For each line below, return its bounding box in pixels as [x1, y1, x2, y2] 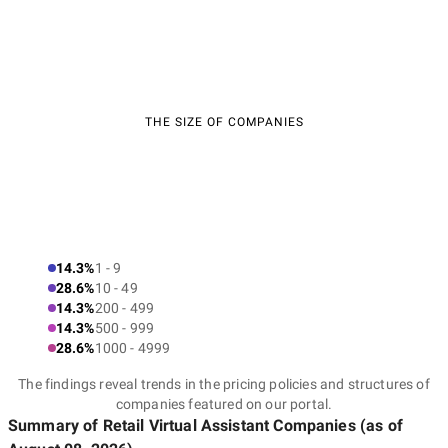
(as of [355, 416, 403, 435]
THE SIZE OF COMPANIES [144, 115, 304, 129]
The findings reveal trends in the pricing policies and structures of [18, 376, 430, 392]
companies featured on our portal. [115, 396, 333, 412]
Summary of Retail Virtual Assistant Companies [8, 416, 356, 435]
